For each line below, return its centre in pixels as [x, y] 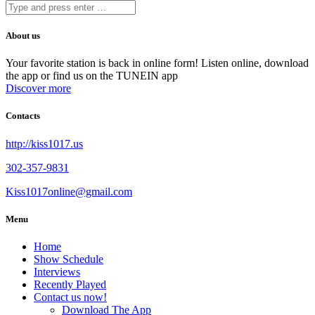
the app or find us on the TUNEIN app [92, 76]
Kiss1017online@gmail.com [69, 191]
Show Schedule [69, 259]
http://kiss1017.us [44, 143]
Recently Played [70, 284]
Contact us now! [70, 297]
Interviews [57, 271]
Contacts [23, 116]
